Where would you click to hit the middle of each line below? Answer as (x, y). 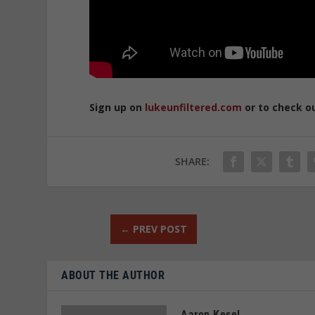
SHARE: (193, 161)
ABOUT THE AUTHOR (113, 275)
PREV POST (160, 229)
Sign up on (117, 108)
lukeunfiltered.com (194, 108)
